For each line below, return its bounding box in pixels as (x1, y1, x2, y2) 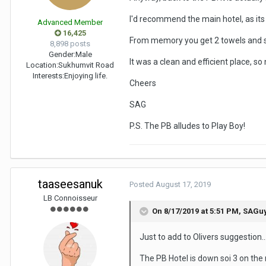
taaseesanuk (37, 177, 103, 192)
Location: (26, 61, 58, 70)
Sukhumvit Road (58, 61, 114, 70)
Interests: (33, 71, 64, 81)
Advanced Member (37, 18, 103, 27)
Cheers (129, 78, 156, 88)
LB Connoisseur (43, 194, 97, 203)
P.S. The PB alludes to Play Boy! (129, 121, 245, 131)
